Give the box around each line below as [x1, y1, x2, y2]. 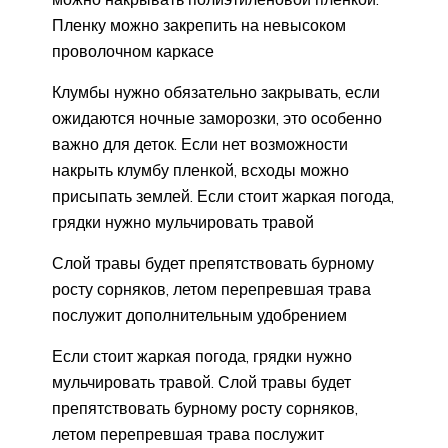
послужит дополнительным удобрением [52, 305, 347, 326]
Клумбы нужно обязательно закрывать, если [52, 82, 380, 103]
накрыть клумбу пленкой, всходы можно [52, 160, 349, 181]
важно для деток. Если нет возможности [52, 134, 348, 155]
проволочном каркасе [52, 41, 214, 62]
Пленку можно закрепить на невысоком [52, 15, 346, 36]
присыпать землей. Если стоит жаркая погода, [52, 186, 394, 207]
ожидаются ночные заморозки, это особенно [52, 108, 382, 129]
